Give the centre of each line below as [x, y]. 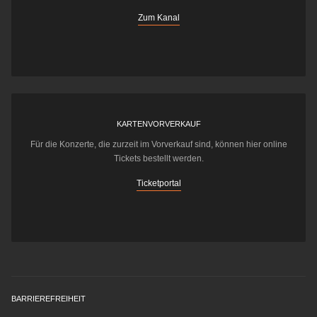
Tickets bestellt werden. [158, 159]
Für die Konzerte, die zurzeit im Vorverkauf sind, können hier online [158, 145]
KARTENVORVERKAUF [158, 124]
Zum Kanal [158, 18]
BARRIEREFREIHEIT [48, 299]
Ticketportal [158, 184]
